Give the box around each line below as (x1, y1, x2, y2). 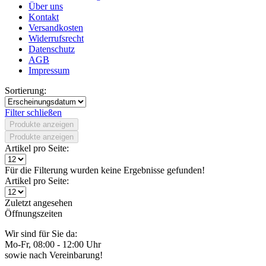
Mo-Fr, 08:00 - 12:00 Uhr (5, 239, 101, 249)
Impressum (28, 65, 69, 75)
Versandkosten (28, 23, 83, 33)
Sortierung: (5, 85, 46, 96)
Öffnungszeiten (5, 208, 62, 218)
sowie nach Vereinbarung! (5, 250, 103, 260)
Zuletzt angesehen (5, 198, 72, 208)
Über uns (28, 1, 63, 11)
